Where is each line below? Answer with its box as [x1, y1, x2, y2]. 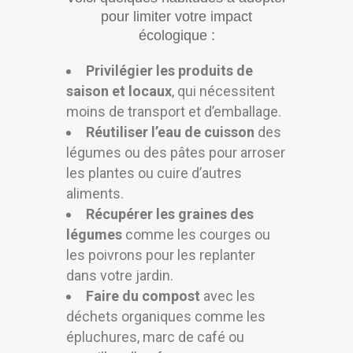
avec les [200, 288, 255, 305]
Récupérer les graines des [86, 206, 254, 223]
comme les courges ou [122, 226, 270, 243]
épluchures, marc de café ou [66, 329, 244, 346]
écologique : [138, 28, 215, 44]
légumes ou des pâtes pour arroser [66, 144, 285, 162]
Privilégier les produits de [86, 62, 253, 80]
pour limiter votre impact [101, 9, 252, 25]
